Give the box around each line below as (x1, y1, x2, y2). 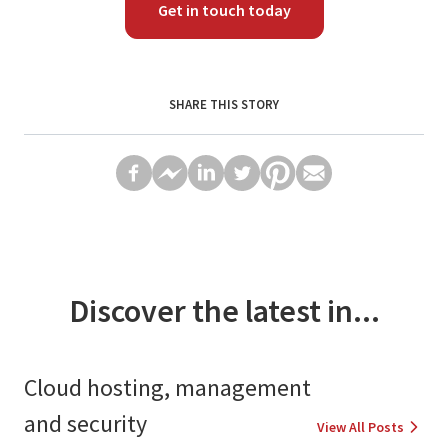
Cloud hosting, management (24, 371, 311, 403)
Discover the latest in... (68, 290, 380, 331)
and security (24, 407, 147, 439)
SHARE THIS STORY (169, 95, 279, 113)
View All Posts (317, 417, 404, 436)
